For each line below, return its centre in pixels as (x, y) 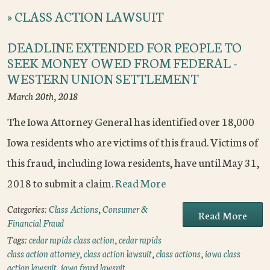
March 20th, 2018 (42, 96)
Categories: (28, 209)
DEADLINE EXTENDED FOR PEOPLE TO (124, 47)
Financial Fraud (36, 223)
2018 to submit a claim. (61, 183)
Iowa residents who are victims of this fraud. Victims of (133, 142)
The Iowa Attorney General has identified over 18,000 (131, 121)
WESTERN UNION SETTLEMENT (103, 78)
